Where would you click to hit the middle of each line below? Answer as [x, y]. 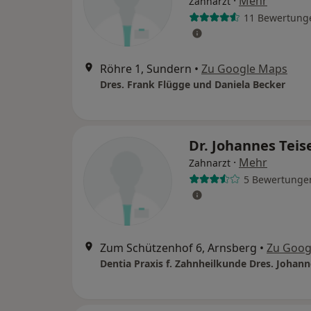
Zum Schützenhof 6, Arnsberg [178, 248]
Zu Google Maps [244, 69]
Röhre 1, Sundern [146, 69]
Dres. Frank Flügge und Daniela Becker [193, 84]
